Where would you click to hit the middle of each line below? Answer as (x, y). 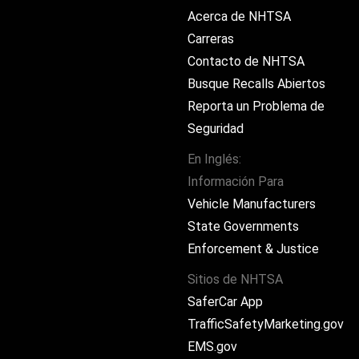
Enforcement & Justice (253, 249)
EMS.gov (212, 347)
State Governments (243, 226)
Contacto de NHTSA (246, 61)
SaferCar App (225, 302)
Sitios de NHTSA (235, 279)
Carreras (211, 39)
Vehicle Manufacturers (252, 204)
